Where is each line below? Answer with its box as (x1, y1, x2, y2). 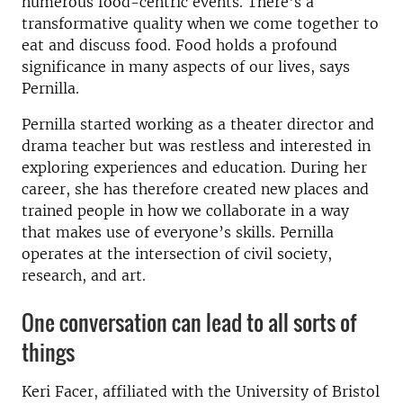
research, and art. (22, 266, 146, 285)
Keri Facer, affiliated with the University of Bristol (22, 382, 380, 401)
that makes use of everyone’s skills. (22, 223, 275, 242)
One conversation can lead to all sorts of (22, 306, 356, 339)
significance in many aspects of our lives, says (22, 58, 350, 76)
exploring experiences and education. (22, 158, 286, 177)
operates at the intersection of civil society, (22, 245, 332, 264)
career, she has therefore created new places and (22, 180, 369, 199)
